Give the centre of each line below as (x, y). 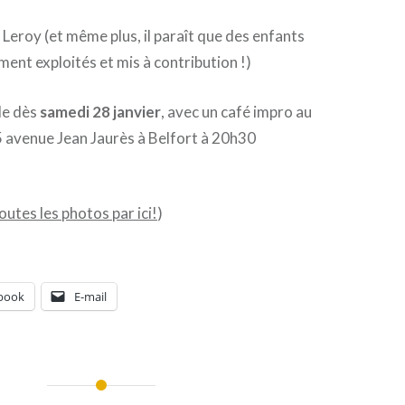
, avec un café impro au (237, 111)
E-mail (91, 296)
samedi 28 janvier (101, 111)
